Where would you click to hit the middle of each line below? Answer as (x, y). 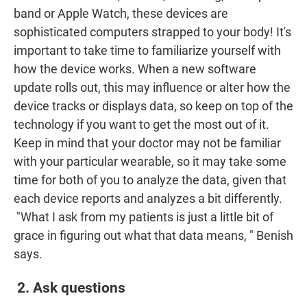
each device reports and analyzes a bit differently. (148, 199)
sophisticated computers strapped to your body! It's (152, 32)
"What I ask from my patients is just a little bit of (145, 217)
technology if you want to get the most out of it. (142, 125)
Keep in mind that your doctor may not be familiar (147, 143)
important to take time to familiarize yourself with (147, 51)
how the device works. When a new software (135, 69)
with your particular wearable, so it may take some (150, 162)
